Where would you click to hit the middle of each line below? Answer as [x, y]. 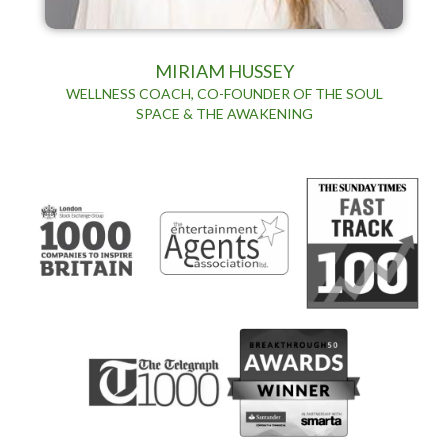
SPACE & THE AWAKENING [224, 113]
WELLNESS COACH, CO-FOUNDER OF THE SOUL [224, 93]
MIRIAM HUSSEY [224, 70]
